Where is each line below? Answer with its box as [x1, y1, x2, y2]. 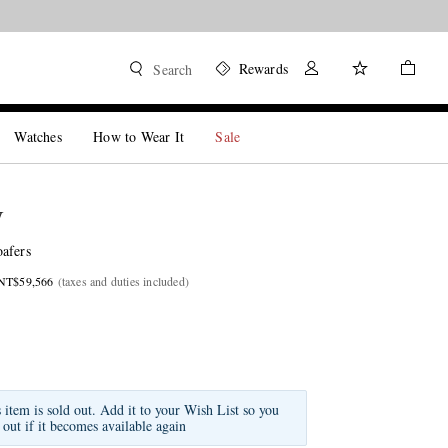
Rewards [238, 59, 288, 78]
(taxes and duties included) [57, 273, 190, 289]
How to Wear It [93, 127, 185, 146]
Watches [14, 127, 62, 146]
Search [153, 60, 193, 79]
